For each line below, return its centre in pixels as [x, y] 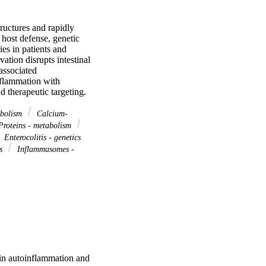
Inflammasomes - [45, 149]
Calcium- [51, 114]
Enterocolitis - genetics [41, 137]
